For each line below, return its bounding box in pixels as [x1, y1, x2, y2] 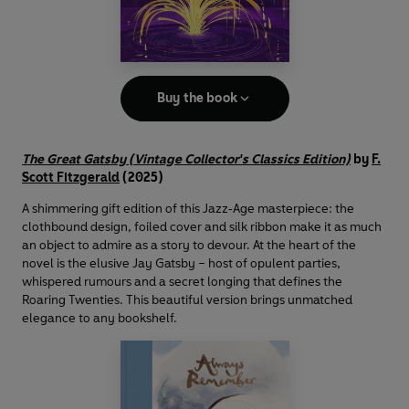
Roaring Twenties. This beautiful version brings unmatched [22, 291, 352, 308]
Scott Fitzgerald [22, 169, 120, 185]
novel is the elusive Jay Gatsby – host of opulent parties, [22, 255, 341, 271]
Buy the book [157, 89, 237, 106]
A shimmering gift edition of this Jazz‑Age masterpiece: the [22, 200, 354, 216]
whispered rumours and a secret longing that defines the [22, 273, 342, 289]
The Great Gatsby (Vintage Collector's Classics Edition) [22, 151, 351, 167]
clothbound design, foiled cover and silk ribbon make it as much [22, 218, 382, 235]
